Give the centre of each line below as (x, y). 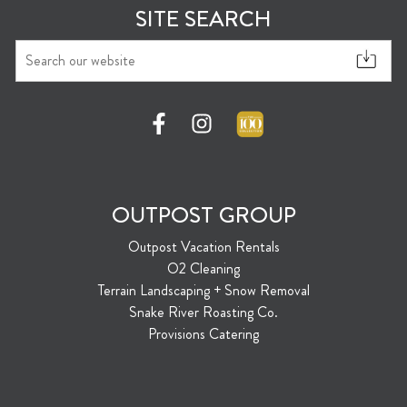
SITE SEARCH (203, 19)
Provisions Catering (203, 334)
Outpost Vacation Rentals (203, 247)
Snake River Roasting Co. (203, 313)
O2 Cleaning (203, 269)
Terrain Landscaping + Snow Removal (203, 291)
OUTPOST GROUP (203, 215)
